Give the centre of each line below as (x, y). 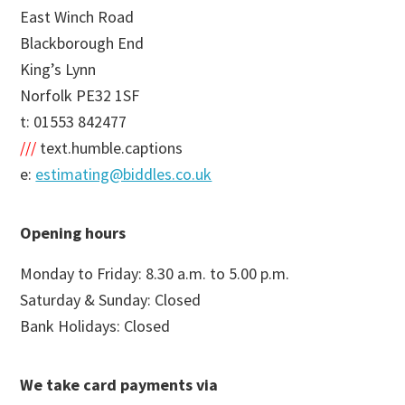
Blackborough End (82, 42)
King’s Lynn (58, 69)
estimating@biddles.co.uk (124, 174)
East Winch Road (77, 16)
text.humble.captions (110, 147)
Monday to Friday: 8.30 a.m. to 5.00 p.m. (155, 273)
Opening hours (73, 232)
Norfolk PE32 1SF (80, 95)
